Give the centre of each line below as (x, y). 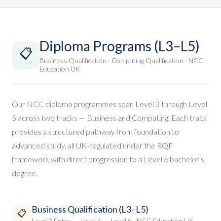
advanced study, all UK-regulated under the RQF (92, 145)
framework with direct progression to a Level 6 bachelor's (108, 159)
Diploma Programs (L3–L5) (120, 46)
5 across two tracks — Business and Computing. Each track (110, 118)
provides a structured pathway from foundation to (95, 131)
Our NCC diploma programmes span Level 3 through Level (110, 104)
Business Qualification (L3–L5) (90, 209)
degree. (25, 173)
